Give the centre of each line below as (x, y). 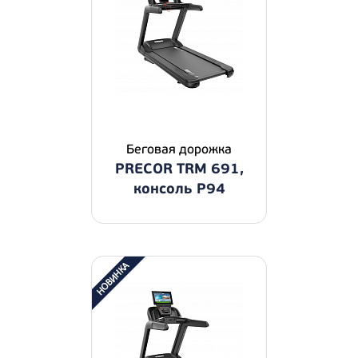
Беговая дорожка (179, 149)
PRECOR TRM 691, (179, 169)
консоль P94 (179, 189)
